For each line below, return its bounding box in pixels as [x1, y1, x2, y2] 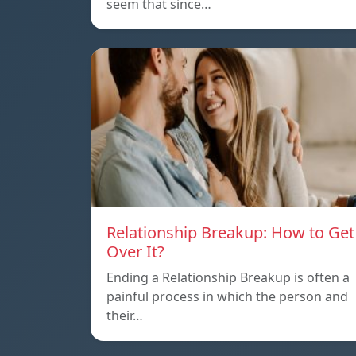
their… [106, 306, 143, 324]
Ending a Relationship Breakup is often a [106, 268, 350, 286]
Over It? [106, 240, 164, 262]
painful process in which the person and [106, 287, 348, 305]
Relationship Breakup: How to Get [106, 221, 354, 243]
